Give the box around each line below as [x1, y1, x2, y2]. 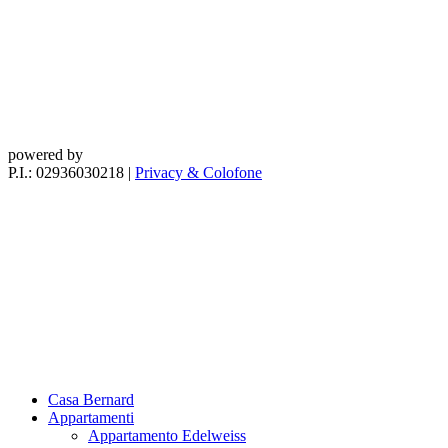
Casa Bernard [48, 391, 134, 409]
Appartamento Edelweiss [88, 427, 246, 445]
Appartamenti [48, 409, 134, 427]
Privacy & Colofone [135, 164, 262, 182]
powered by [8, 146, 83, 164]
